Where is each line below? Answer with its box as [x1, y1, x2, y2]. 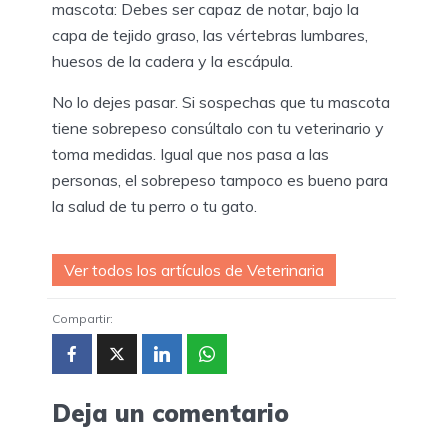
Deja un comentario [52, 398, 289, 429]
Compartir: [52, 311, 113, 327]
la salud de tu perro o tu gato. [52, 196, 257, 217]
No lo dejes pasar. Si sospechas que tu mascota [52, 92, 390, 113]
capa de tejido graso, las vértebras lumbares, [52, 25, 368, 46]
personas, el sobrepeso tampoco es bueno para [52, 170, 388, 191]
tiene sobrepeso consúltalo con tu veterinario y [52, 118, 384, 139]
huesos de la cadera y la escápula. [52, 51, 293, 72]
